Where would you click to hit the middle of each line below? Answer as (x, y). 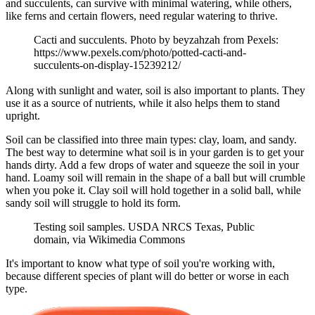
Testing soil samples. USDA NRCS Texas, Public (144, 227)
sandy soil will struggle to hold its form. (93, 203)
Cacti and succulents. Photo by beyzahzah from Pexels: (156, 39)
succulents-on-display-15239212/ (107, 65)
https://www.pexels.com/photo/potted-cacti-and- (140, 52)
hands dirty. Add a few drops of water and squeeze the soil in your (152, 165)
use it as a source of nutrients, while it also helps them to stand (143, 103)
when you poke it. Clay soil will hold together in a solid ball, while (153, 191)
